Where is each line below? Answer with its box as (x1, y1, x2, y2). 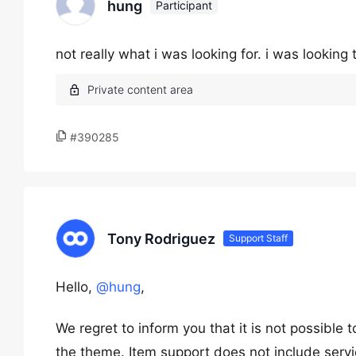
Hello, (56, 279, 96, 295)
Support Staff (229, 232, 288, 244)
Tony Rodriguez (107, 230, 215, 247)
